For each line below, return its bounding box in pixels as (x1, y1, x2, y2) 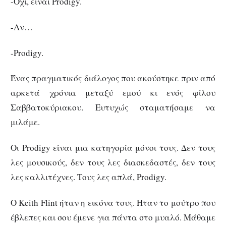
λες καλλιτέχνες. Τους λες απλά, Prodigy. (11, 171, 166, 183)
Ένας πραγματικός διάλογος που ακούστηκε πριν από (11, 72, 215, 84)
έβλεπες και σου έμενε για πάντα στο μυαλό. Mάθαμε (11, 211, 215, 223)
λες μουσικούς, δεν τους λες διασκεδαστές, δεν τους (11, 156, 215, 168)
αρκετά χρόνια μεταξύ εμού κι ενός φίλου (11, 87, 215, 99)
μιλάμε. (11, 116, 40, 128)
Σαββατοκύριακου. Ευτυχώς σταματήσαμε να (11, 101, 215, 114)
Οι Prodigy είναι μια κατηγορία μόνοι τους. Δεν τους (11, 142, 215, 154)
